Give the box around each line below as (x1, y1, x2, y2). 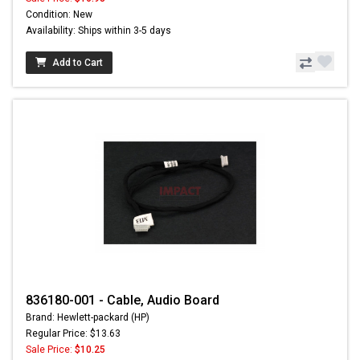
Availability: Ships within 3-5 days (26, 25, 171, 37)
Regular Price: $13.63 (26, 328, 121, 340)
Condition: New (26, 9, 92, 21)
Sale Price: (26, 344, 75, 356)
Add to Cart (52, 57, 103, 69)
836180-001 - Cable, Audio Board (26, 292, 219, 309)
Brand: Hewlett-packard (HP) (26, 312, 149, 324)
